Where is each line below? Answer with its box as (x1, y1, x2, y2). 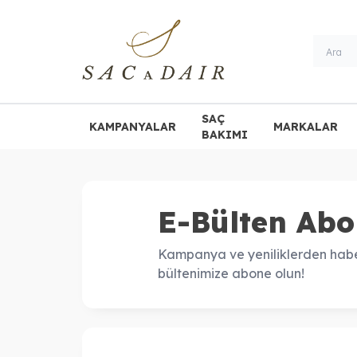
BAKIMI (201, 127, 248, 142)
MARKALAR (273, 119, 338, 134)
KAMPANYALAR (88, 119, 176, 134)
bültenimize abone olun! (157, 265, 304, 281)
